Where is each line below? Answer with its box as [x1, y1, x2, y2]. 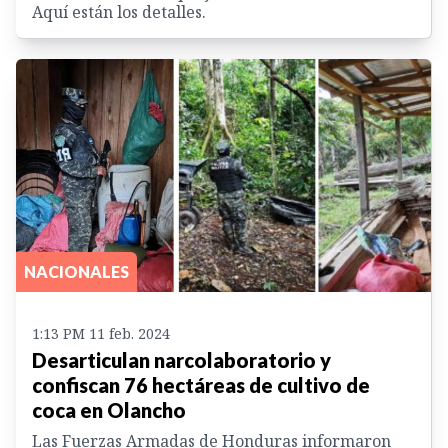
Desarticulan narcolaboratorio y [32, 348, 331, 373]
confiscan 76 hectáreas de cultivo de [32, 373, 370, 398]
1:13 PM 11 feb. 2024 [32, 324, 170, 344]
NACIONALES [24, 262, 129, 282]
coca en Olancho [32, 398, 186, 423]
